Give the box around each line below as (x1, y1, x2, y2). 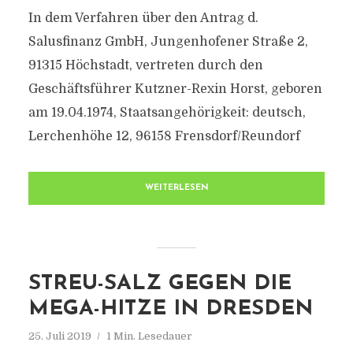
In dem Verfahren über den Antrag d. (28, 11, 258, 25)
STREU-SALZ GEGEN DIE (28, 273, 292, 295)
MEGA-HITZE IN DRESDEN (28, 299, 313, 320)
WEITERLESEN (144, 184, 209, 192)
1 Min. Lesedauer (106, 330, 192, 342)
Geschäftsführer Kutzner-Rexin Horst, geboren (28, 82, 322, 96)
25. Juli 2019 (28, 330, 91, 342)
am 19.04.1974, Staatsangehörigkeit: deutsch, (28, 106, 306, 120)
